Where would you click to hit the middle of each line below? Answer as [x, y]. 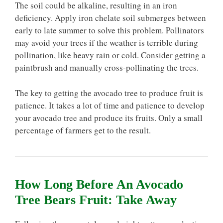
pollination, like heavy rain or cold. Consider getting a [110, 55]
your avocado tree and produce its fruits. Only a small [109, 117]
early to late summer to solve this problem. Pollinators [110, 30]
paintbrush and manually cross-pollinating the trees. [107, 68]
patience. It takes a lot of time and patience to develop [110, 105]
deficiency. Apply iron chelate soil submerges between [111, 18]
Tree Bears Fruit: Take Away [96, 200]
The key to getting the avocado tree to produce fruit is [109, 93]
